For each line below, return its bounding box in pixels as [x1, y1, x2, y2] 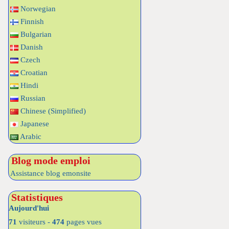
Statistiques [11, 192, 63, 203]
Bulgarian [18, 30, 52, 38]
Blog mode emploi [11, 155, 90, 166]
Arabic [18, 132, 41, 141]
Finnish [18, 17, 44, 26]
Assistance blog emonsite [10, 169, 91, 177]
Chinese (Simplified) [18, 107, 86, 115]
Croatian [18, 68, 48, 77]
